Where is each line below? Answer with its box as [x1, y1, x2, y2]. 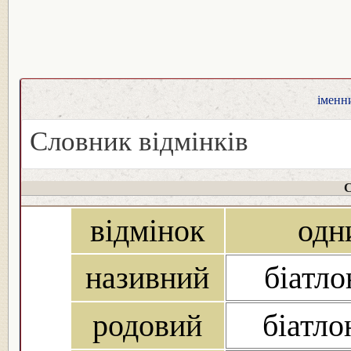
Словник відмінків [30, 126, 248, 157]
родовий [92, 308, 202, 344]
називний [85, 260, 209, 296]
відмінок [90, 213, 204, 249]
